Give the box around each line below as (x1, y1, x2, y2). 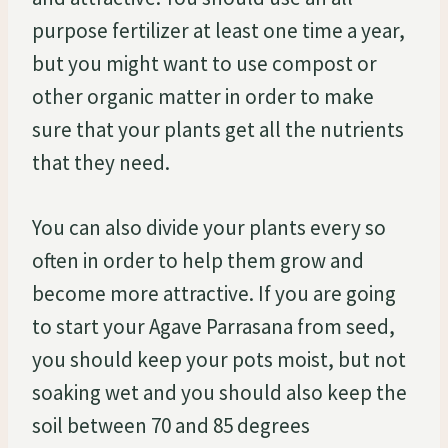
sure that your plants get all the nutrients (32, 115, 404, 143)
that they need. (32, 148, 170, 176)
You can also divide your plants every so (32, 213, 386, 241)
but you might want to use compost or (32, 49, 377, 77)
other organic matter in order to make (32, 82, 374, 110)
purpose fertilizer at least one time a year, (32, 16, 405, 44)
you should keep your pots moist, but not (32, 345, 406, 373)
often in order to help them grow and (32, 246, 364, 274)
